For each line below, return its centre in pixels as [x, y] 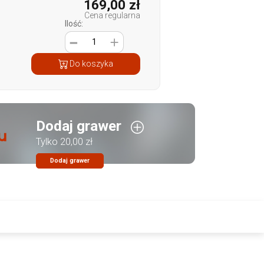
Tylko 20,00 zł [64, 142]
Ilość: [74, 24]
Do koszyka [90, 64]
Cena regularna [112, 15]
